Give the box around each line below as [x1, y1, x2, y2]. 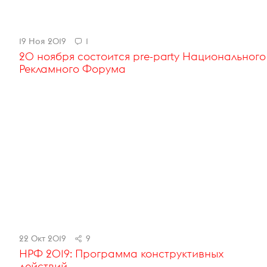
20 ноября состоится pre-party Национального [19, 49, 266, 64]
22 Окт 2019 [19, 232, 66, 244]
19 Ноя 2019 [19, 36, 66, 47]
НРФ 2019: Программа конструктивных [19, 246, 224, 260]
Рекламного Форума [19, 62, 126, 76]
